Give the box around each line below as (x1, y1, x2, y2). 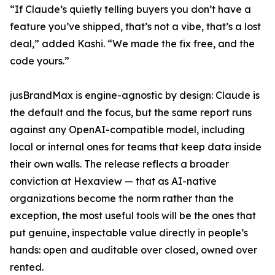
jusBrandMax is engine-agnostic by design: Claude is (10, 89, 260, 102)
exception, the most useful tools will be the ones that (10, 209, 256, 222)
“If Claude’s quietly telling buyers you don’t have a (10, 3, 251, 16)
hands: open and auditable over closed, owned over (10, 244, 257, 257)
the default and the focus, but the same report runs (10, 106, 252, 119)
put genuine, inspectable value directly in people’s (10, 227, 248, 239)
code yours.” (10, 55, 69, 68)
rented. (10, 261, 44, 274)
